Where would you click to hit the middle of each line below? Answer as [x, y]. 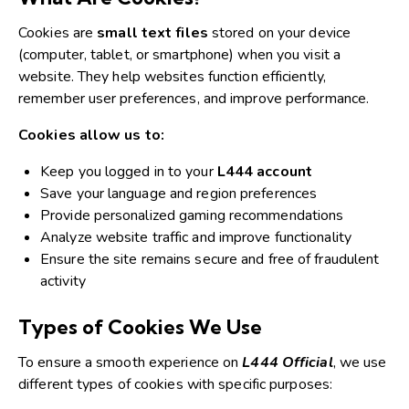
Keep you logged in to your [129, 171]
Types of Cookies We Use [140, 326]
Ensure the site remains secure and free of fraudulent [210, 259]
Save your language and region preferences [179, 193]
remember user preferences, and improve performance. [194, 98]
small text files [152, 32]
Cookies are [58, 32]
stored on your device [279, 32]
